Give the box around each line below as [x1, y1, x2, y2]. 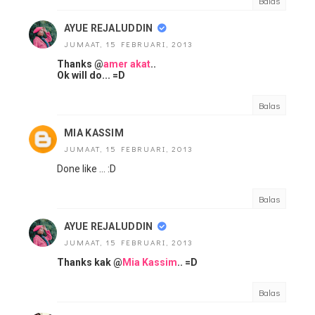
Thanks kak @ [57, 257, 122, 268]
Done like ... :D [57, 163, 116, 174]
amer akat [103, 58, 150, 70]
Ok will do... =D [57, 70, 125, 81]
